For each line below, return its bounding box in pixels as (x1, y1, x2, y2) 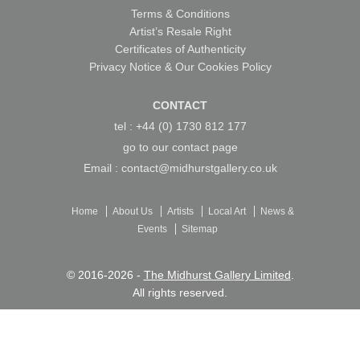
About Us (112, 206, 155, 218)
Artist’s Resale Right (129, 25, 231, 39)
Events (137, 223, 170, 235)
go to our (122, 141, 172, 154)
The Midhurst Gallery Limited (143, 268, 291, 282)
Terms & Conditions (130, 7, 230, 21)
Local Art (208, 206, 248, 218)
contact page (171, 141, 238, 154)
